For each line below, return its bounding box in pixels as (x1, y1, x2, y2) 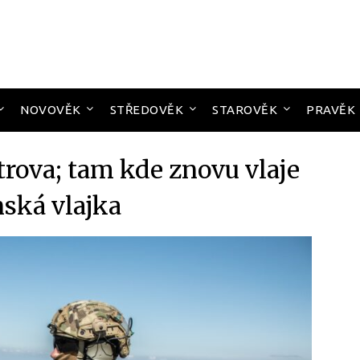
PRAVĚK (306, 103, 355, 117)
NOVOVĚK (20, 103, 81, 117)
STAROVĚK (212, 103, 277, 117)
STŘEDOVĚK (109, 103, 183, 117)
